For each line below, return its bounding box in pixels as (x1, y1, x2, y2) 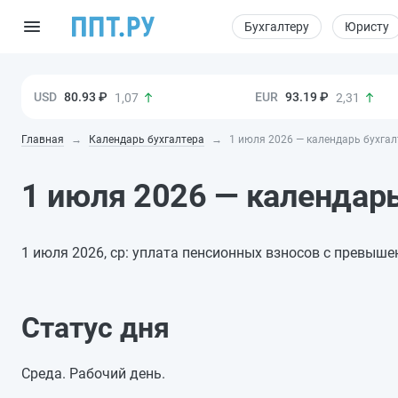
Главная (21, 132, 64, 146)
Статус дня (21, 310, 170, 345)
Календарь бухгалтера (89, 132, 204, 146)
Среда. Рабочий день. (21, 364, 165, 382)
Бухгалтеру (244, 20, 309, 34)
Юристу (345, 20, 389, 34)
